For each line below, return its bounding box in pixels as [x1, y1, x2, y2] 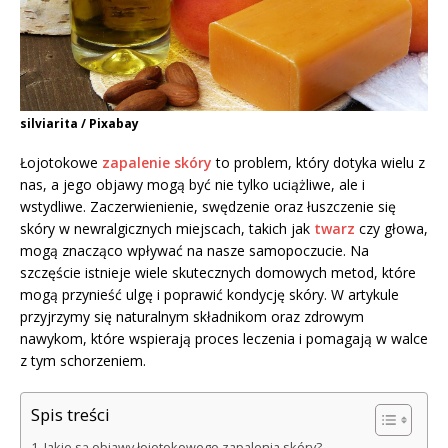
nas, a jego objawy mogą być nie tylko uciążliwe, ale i [20, 175, 365, 195]
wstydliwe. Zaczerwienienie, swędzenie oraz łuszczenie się [20, 197, 396, 217]
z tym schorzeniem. [20, 351, 146, 371]
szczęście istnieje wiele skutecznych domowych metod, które [20, 263, 416, 283]
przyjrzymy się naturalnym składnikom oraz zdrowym [20, 307, 364, 327]
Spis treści [31, 403, 110, 427]
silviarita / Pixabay [20, 115, 139, 133]
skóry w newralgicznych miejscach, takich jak [20, 219, 314, 239]
